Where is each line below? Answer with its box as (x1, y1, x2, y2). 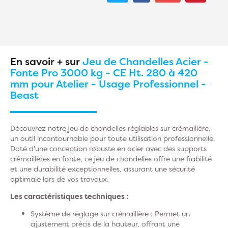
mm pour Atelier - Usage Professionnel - (10, 77, 206, 91)
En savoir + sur (10, 54, 82, 68)
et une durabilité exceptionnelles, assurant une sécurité (10, 164, 195, 174)
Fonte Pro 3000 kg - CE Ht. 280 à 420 (10, 66, 197, 79)
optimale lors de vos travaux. (10, 174, 108, 184)
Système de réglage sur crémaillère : (31, 209, 153, 218)
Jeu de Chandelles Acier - (82, 54, 209, 68)
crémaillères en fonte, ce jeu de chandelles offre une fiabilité (10, 154, 212, 163)
